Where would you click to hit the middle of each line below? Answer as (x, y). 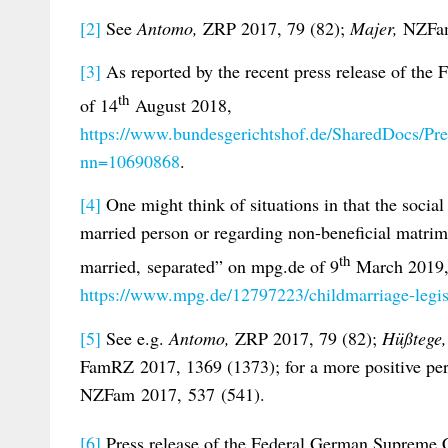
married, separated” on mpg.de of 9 (209, 266)
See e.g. (135, 337)
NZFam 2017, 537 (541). (172, 393)
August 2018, (181, 104)
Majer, (376, 27)
